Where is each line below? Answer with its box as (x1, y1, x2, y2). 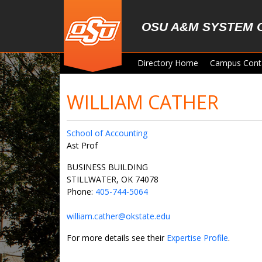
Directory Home (137, 57, 198, 68)
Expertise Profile (167, 232, 228, 243)
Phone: (67, 186, 95, 197)
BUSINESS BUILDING (67, 161, 148, 173)
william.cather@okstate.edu (67, 211, 170, 222)
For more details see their (67, 232, 167, 243)
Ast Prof (67, 140, 98, 151)
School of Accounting (67, 127, 147, 139)
